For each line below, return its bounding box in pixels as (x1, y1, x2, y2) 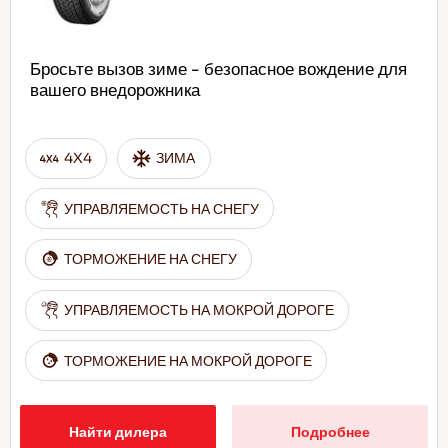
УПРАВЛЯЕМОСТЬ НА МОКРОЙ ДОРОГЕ (64, 301, 335, 320)
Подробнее (290, 423, 370, 442)
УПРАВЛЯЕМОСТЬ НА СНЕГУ (64, 199, 260, 218)
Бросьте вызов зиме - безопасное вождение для (29, 58, 407, 80)
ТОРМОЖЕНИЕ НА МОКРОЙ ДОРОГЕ (64, 351, 313, 370)
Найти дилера (68, 423, 167, 442)
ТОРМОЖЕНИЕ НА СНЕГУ (64, 250, 238, 269)
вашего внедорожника (29, 79, 200, 101)
